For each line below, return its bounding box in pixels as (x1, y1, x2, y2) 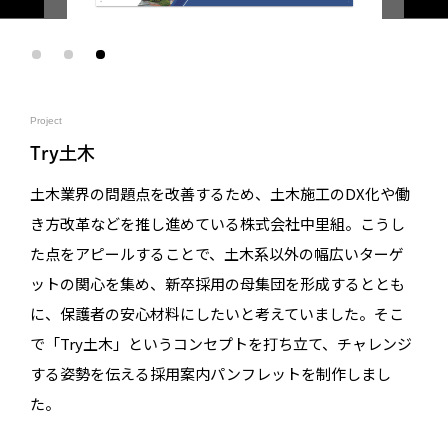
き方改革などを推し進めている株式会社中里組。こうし (30, 213, 405, 234)
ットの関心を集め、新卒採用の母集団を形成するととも (30, 273, 405, 294)
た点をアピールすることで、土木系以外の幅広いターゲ (30, 243, 404, 264)
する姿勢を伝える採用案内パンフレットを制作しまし (30, 363, 391, 384)
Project (30, 115, 62, 126)
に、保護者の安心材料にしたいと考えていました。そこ (30, 303, 404, 324)
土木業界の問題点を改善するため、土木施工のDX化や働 (30, 183, 410, 204)
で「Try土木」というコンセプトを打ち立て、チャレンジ (30, 333, 412, 354)
